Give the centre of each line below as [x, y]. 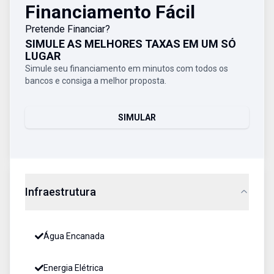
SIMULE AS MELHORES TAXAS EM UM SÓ [131, 44]
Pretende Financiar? [68, 29]
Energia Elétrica [73, 268]
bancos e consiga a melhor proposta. [96, 81]
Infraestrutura [61, 192]
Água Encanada [74, 236]
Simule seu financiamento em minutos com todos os [127, 68]
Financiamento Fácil [110, 12]
